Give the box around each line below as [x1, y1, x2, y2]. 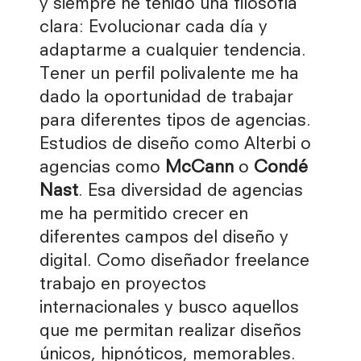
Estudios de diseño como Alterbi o [39, 136, 311, 154]
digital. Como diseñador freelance [39, 253, 309, 271]
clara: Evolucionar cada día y [39, 19, 268, 37]
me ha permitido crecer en [39, 206, 248, 224]
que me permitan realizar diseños [39, 323, 301, 341]
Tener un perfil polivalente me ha [39, 66, 299, 84]
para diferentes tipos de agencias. [39, 113, 311, 131]
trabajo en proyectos [39, 276, 206, 294]
